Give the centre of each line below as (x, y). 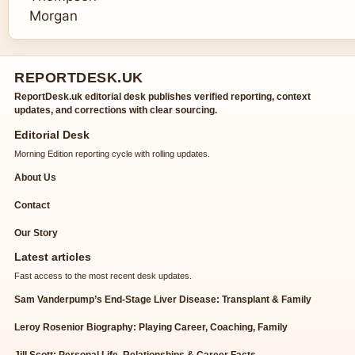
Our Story (36, 233)
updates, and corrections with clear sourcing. (116, 111)
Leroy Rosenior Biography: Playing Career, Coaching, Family (151, 328)
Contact (32, 206)
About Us (35, 178)
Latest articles (53, 257)
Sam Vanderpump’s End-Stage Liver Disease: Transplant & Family (163, 300)
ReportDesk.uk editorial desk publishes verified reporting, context (162, 97)
